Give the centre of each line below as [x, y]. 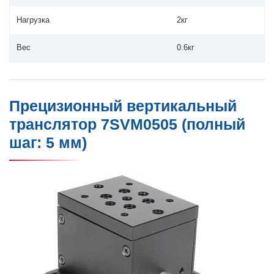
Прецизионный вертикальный [123, 106]
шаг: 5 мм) [48, 143]
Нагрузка [33, 20]
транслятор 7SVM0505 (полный [127, 125]
